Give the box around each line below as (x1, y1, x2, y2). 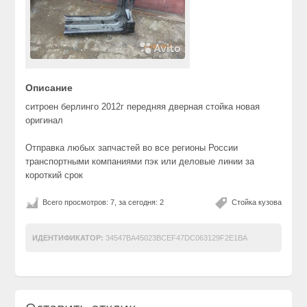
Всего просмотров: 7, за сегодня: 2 (42, 197, 164, 206)
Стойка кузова (231, 197, 282, 206)
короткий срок (25, 169, 84, 180)
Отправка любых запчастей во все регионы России (25, 142, 238, 153)
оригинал (25, 114, 64, 125)
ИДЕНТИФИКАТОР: (32, 233, 104, 242)
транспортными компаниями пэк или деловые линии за (25, 156, 255, 167)
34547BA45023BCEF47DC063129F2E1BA (103, 233, 248, 242)
